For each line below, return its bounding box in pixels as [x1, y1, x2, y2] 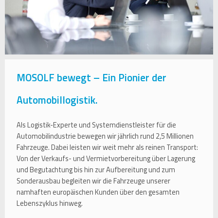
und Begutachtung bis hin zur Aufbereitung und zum [17, 164, 175, 176]
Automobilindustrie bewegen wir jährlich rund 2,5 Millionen [17, 131, 194, 142]
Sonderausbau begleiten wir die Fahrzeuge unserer [17, 176, 170, 187]
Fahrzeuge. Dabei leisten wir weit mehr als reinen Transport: [17, 142, 198, 153]
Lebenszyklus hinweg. [17, 198, 83, 209]
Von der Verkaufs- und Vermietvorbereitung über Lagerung [17, 153, 195, 164]
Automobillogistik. [17, 92, 98, 108]
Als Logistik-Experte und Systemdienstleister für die [17, 120, 176, 131]
